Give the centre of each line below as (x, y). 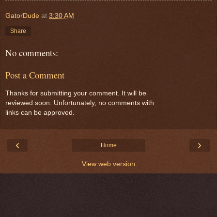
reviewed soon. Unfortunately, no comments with (80, 102)
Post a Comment (35, 75)
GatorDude (22, 15)
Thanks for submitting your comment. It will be (76, 93)
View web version (108, 163)
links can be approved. (40, 112)
